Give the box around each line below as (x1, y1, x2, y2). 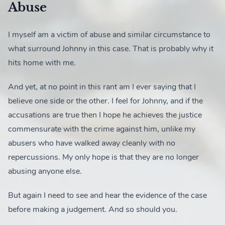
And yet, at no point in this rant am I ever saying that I (8, 81, 196, 92)
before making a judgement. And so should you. (8, 203, 177, 215)
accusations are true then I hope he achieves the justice (8, 109, 202, 121)
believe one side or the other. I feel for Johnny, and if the (8, 95, 203, 106)
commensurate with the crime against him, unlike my (8, 123, 195, 135)
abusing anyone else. (8, 165, 82, 177)
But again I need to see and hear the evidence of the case (8, 189, 207, 201)
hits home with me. (8, 57, 76, 68)
